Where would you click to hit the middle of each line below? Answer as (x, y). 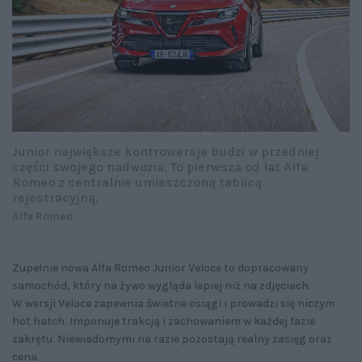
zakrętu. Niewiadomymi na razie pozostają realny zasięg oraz (172, 339)
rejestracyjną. (57, 198)
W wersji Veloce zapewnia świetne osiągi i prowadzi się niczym (174, 304)
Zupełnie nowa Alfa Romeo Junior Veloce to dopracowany (160, 268)
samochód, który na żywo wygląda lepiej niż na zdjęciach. (162, 286)
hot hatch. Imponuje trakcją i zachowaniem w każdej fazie (164, 322)
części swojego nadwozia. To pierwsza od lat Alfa (160, 167)
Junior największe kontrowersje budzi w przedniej (166, 152)
